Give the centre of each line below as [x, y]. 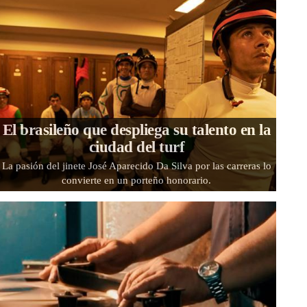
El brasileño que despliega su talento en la [137, 130]
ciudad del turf [137, 147]
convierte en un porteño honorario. [137, 180]
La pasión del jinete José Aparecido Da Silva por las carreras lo [136, 165]
